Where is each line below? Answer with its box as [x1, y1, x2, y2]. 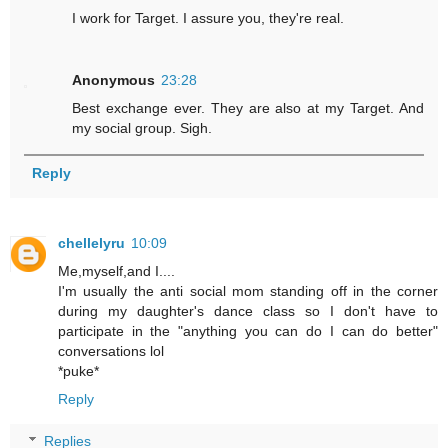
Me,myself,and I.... [58, 263, 175, 280]
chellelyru [58, 235, 125, 252]
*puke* [58, 363, 99, 380]
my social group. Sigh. [72, 120, 213, 137]
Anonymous [72, 72, 156, 89]
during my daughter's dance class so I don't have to [58, 303, 438, 320]
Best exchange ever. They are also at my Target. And [72, 100, 424, 117]
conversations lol [58, 343, 164, 360]
